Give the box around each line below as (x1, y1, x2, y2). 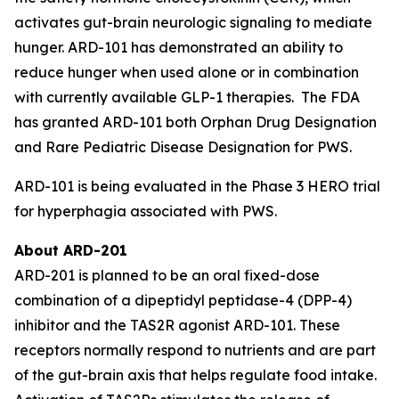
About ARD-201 (14, 241, 127, 259)
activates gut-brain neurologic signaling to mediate (14, 13, 372, 31)
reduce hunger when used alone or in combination (14, 63, 359, 81)
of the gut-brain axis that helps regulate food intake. (14, 366, 377, 384)
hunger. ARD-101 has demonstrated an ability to (14, 38, 343, 56)
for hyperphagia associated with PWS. (14, 202, 281, 220)
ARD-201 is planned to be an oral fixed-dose (14, 266, 320, 284)
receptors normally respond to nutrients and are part (14, 341, 376, 359)
